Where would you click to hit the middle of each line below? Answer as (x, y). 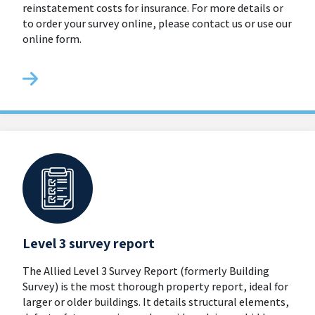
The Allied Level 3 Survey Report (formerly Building (146, 271)
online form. (52, 39)
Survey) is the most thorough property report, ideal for (155, 286)
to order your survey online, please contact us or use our (157, 24)
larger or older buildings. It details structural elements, (156, 302)
